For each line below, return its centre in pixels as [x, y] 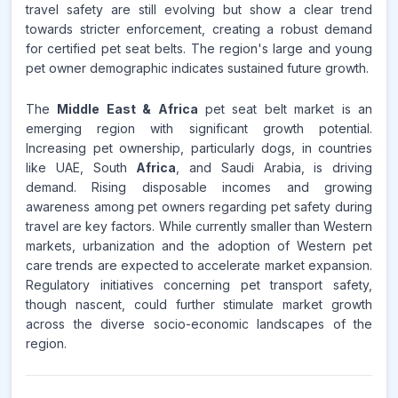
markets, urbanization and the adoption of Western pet [199, 246]
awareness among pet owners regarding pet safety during [199, 207]
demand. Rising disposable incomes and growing [199, 187]
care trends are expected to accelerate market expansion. [199, 265]
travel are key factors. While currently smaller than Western [199, 226]
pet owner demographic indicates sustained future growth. [197, 68]
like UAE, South [81, 167]
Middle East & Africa [127, 109]
